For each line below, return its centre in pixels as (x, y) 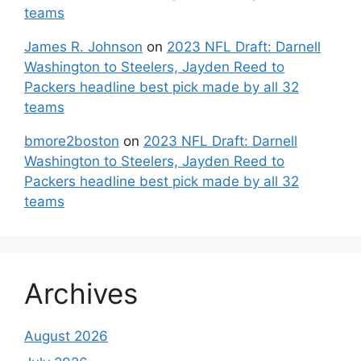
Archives (81, 293)
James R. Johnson (83, 46)
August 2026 (66, 336)
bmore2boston (72, 141)
